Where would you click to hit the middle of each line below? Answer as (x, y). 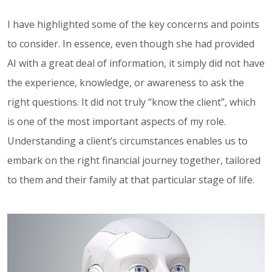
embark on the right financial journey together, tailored (134, 160)
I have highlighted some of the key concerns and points (133, 24)
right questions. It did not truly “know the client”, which (131, 102)
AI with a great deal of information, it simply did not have (136, 63)
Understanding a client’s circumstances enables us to (127, 141)
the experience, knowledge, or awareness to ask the (126, 82)
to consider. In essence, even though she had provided (131, 43)
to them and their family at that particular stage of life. (131, 179)
